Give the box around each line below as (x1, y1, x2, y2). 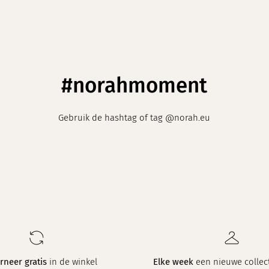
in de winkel (47, 256, 98, 268)
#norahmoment (61, 72, 208, 98)
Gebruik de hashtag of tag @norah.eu (58, 112, 211, 123)
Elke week (153, 256, 193, 268)
